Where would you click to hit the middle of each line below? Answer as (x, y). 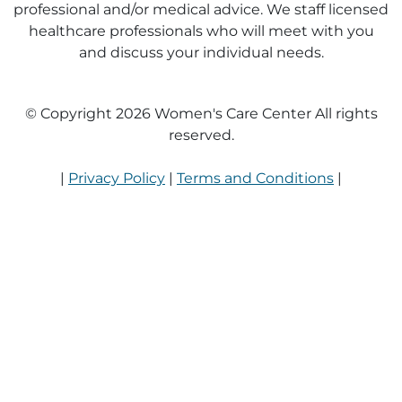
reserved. (201, 135)
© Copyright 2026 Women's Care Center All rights (201, 114)
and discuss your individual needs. (201, 53)
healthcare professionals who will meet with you (201, 31)
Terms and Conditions (255, 179)
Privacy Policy (117, 179)
